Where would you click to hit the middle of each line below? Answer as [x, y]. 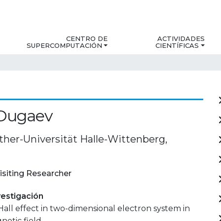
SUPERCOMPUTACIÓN [65, 46]
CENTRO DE [87, 39]
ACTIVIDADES [181, 39]
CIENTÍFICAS [177, 46]
